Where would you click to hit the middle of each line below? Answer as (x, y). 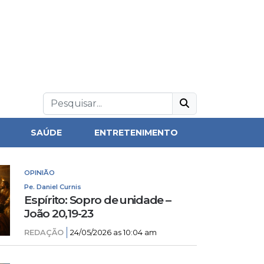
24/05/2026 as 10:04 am (114, 232)
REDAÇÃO (44, 232)
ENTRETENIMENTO (136, 133)
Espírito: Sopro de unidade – (98, 200)
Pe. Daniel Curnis (53, 187)
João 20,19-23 (59, 213)
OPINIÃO (40, 173)
